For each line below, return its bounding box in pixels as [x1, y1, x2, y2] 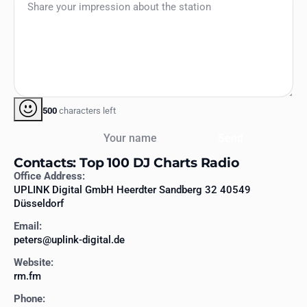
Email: [14, 220, 42, 233]
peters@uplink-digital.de [14, 234, 125, 247]
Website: [14, 256, 53, 269]
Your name [92, 122, 142, 135]
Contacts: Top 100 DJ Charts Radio [14, 154, 239, 171]
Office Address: [14, 170, 85, 183]
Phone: [14, 293, 45, 306]
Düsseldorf [14, 197, 64, 210]
